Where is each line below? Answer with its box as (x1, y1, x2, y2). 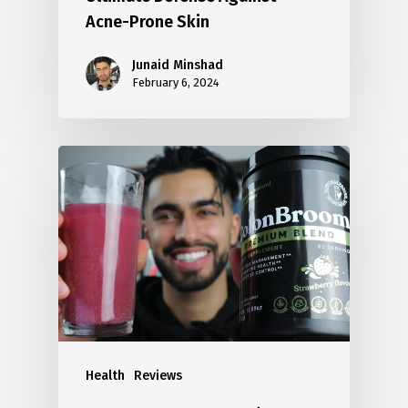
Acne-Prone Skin (86, 12, 209, 33)
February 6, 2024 (132, 76, 219, 90)
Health (86, 367, 125, 383)
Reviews (134, 367, 182, 383)
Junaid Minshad (132, 57, 223, 74)
